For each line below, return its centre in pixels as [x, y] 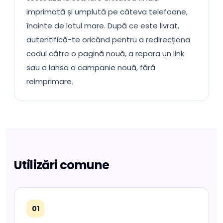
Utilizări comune [62, 165]
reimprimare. [50, 81]
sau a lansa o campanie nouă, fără [91, 67]
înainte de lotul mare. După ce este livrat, [103, 26]
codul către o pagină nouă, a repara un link [105, 54]
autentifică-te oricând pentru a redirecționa [108, 40]
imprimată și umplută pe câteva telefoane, [107, 12]
